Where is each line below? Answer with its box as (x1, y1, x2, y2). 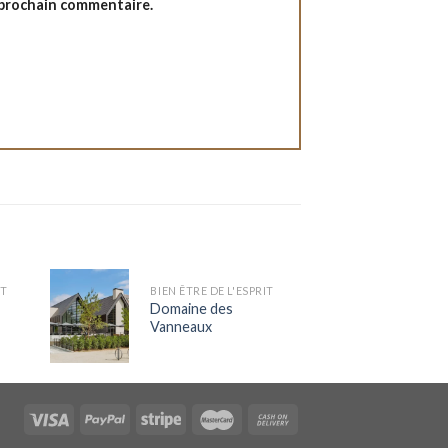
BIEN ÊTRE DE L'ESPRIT (150, 283, 274, 297)
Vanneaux (150, 317, 213, 335)
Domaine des (150, 299, 234, 317)
